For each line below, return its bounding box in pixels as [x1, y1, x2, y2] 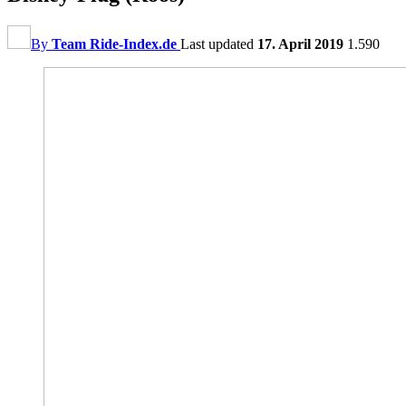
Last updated [180, 35, 257, 52]
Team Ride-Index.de [52, 35, 177, 52]
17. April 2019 [257, 35, 343, 52]
